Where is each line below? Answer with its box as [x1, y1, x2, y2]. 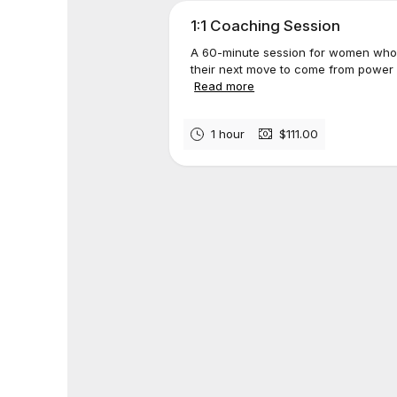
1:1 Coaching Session [191, 17, 341, 35]
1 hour [211, 126, 245, 141]
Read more [194, 79, 255, 93]
